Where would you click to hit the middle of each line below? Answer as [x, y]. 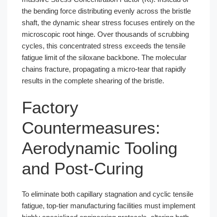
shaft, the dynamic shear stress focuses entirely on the [108, 22]
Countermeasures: [91, 128]
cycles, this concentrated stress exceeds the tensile [104, 46]
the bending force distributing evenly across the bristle [106, 11]
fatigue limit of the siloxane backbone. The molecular [104, 57]
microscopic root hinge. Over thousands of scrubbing [105, 34]
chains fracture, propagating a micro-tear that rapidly [104, 69]
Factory [50, 108]
